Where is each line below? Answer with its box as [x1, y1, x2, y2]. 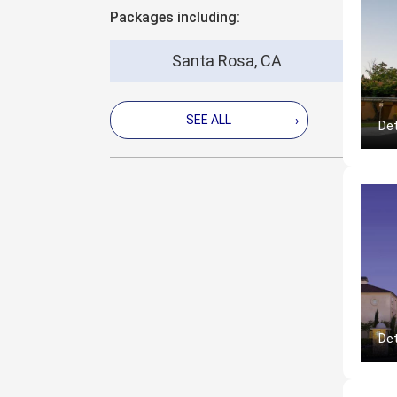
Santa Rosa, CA [171, 51, 282, 71]
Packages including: [110, 9, 240, 27]
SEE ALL [186, 113, 232, 128]
